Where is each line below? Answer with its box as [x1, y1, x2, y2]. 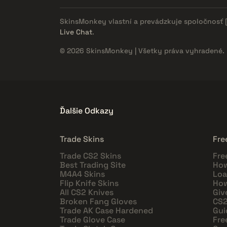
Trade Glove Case [60, 214, 125, 225]
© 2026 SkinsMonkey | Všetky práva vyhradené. [60, 46, 224, 55]
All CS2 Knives [60, 186, 113, 198]
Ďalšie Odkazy [60, 105, 113, 116]
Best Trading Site [60, 159, 126, 170]
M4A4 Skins [60, 168, 105, 179]
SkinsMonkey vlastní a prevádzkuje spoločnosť [60, 16, 225, 26]
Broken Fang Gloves [60, 196, 137, 207]
